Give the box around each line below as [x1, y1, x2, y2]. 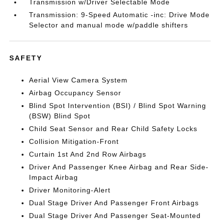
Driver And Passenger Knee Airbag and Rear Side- [29, 163, 209, 171]
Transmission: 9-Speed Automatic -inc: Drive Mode [29, 11, 210, 19]
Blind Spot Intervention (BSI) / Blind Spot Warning [29, 102, 207, 110]
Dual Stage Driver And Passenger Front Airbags [29, 199, 199, 207]
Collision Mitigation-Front [29, 137, 119, 145]
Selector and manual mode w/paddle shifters [29, 21, 189, 29]
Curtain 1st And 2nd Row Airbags [29, 150, 147, 158]
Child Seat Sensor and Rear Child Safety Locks [29, 125, 198, 133]
